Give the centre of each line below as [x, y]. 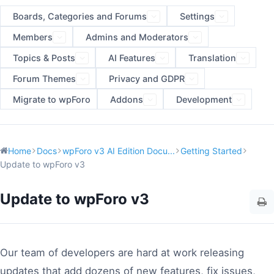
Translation [212, 58]
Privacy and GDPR [147, 79]
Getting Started [211, 151]
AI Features [132, 58]
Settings [197, 16]
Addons [127, 99]
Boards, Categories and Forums [80, 16]
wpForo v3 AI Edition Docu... [119, 151]
